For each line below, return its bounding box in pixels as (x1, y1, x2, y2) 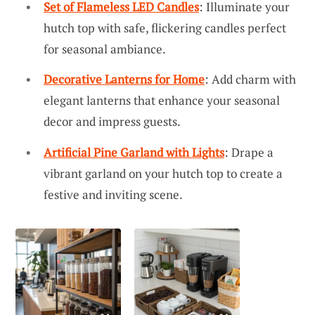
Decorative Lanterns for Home (44, 71, 205, 88)
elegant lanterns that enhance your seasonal (44, 92, 280, 109)
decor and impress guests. (44, 113, 181, 130)
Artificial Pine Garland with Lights (44, 143, 224, 160)
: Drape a (224, 143, 274, 160)
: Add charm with (205, 71, 296, 88)
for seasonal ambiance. (44, 40, 166, 57)
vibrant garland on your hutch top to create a (44, 165, 283, 181)
